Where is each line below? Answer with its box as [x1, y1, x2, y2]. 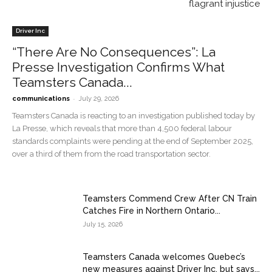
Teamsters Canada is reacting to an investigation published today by [12, 111, 255, 120]
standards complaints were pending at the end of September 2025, [12, 137, 253, 146]
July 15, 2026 [83, 220, 123, 228]
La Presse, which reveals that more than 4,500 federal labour [12, 124, 232, 133]
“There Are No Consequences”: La [12, 44, 216, 59]
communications [12, 95, 70, 103]
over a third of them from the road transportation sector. [12, 149, 211, 158]
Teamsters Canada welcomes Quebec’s [83, 252, 245, 262]
